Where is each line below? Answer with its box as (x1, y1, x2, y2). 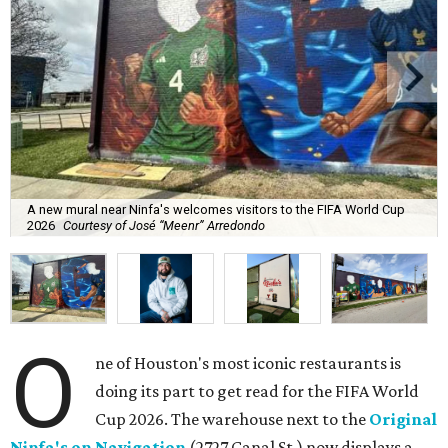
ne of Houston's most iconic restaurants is (95, 352, 402, 373)
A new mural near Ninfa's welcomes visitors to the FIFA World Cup (27, 202, 405, 218)
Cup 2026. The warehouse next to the (95, 408, 370, 429)
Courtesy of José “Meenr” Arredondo (63, 218, 265, 234)
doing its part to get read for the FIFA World (95, 380, 420, 401)
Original (369, 408, 438, 429)
